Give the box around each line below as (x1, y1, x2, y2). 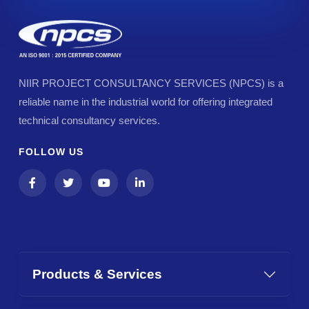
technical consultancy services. (19, 114, 160, 127)
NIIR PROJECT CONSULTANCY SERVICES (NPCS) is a (19, 77, 283, 90)
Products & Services (32, 267, 162, 282)
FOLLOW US (19, 146, 83, 158)
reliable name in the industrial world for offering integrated (19, 96, 272, 108)
